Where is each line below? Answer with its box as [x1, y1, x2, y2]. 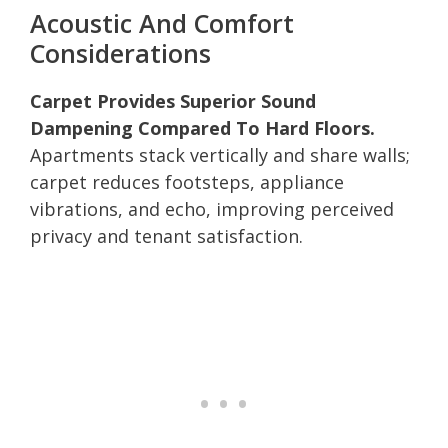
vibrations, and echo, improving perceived [30, 196, 394, 221]
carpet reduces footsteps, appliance [30, 169, 344, 194]
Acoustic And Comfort [30, 5, 294, 40]
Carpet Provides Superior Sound [30, 88, 316, 113]
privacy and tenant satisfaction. [30, 223, 303, 248]
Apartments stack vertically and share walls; [30, 142, 410, 167]
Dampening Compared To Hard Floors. [30, 115, 375, 140]
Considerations [30, 35, 211, 70]
